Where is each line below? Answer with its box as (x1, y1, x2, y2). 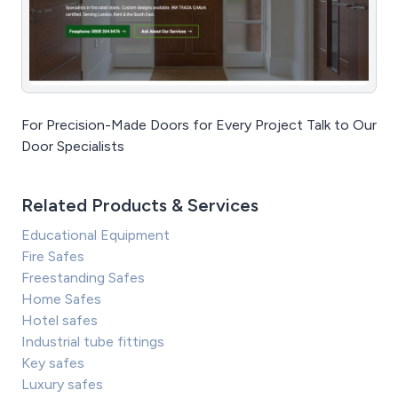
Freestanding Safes (21, 268, 145, 286)
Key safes (21, 354, 84, 371)
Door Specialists (21, 137, 124, 155)
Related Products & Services (21, 194, 259, 216)
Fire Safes (21, 247, 84, 265)
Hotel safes (21, 311, 98, 329)
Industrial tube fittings (21, 332, 164, 350)
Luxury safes (21, 375, 103, 393)
